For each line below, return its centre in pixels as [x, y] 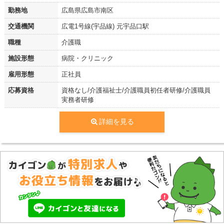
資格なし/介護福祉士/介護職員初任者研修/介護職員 [136, 90]
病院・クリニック [87, 58]
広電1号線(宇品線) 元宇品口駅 [105, 26]
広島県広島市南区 [87, 10]
